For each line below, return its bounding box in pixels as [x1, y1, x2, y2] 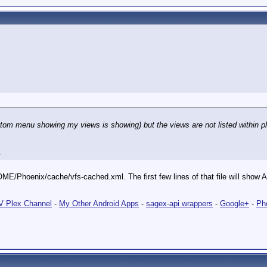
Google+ [220, 199, 249, 208]
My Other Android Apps [59, 199, 139, 208]
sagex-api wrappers [146, 199, 213, 208]
